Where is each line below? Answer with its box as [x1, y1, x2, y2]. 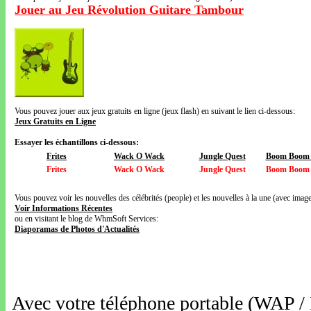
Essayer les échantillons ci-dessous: [15, 137, 139, 147]
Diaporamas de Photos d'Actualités [15, 224, 140, 234]
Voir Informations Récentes [15, 203, 112, 213]
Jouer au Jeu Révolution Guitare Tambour [15, 3, 244, 17]
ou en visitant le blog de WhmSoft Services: [15, 214, 158, 224]
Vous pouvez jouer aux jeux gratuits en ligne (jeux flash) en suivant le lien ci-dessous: [15, 106, 295, 116]
